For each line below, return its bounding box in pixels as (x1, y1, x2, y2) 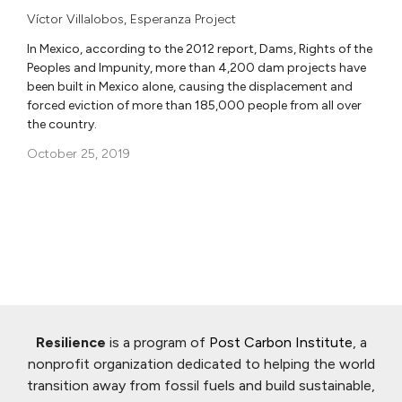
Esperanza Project (130, 12, 236, 28)
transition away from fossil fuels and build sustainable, (27, 377, 375, 395)
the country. (27, 117, 97, 133)
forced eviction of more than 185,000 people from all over (27, 98, 362, 114)
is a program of (105, 334, 209, 352)
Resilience (35, 334, 106, 352)
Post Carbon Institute (208, 334, 353, 352)
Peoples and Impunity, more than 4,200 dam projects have (27, 60, 366, 76)
